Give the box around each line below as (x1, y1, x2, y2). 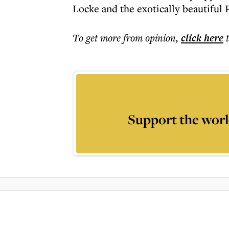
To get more (73, 31, 123, 44)
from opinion (123, 31, 176, 44)
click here (181, 31, 223, 45)
